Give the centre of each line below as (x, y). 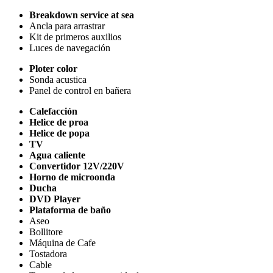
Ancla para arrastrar (67, 26)
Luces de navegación (70, 48)
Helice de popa (59, 133)
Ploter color (53, 68)
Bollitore (46, 232)
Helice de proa (59, 122)
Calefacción (53, 111)
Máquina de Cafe (62, 243)
